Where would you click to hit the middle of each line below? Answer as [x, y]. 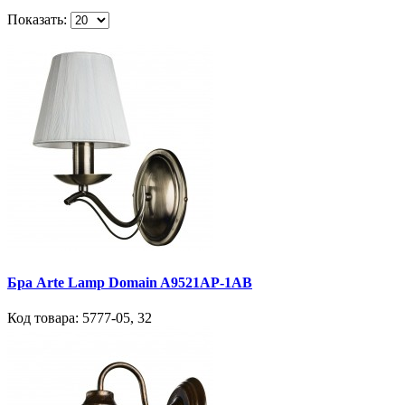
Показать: [37, 20]
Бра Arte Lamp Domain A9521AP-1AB [130, 282]
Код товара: [43, 318]
